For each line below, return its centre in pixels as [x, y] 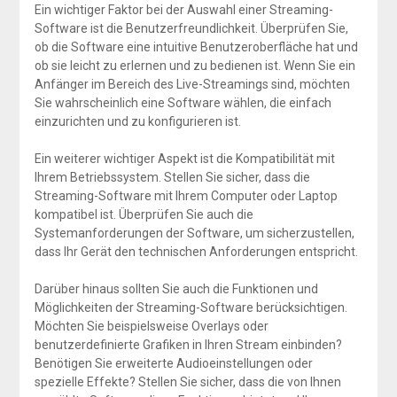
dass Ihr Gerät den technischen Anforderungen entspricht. [196, 251]
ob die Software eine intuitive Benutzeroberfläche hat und [196, 47]
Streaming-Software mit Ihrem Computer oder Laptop [186, 195]
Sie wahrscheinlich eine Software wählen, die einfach [183, 102]
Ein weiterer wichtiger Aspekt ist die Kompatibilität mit [184, 158]
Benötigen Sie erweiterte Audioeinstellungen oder [173, 363]
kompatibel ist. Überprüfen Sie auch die [144, 214]
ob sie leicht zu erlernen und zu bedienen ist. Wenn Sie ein [195, 65]
